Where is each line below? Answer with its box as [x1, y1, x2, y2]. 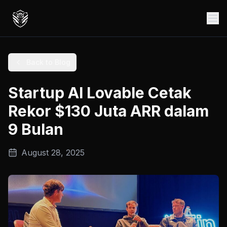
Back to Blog [26, 58, 70, 66]
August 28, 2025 [21, 147, 85, 158]
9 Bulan [8, 120, 63, 138]
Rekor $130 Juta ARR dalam [8, 102, 209, 120]
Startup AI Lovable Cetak [8, 84, 192, 102]
